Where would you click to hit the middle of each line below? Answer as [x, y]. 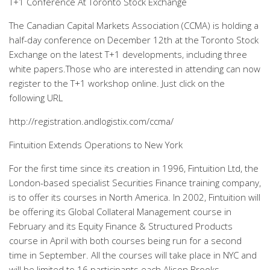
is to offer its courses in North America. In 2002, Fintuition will [135, 197]
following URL [36, 98]
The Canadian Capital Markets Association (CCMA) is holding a [134, 25]
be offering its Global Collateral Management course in [120, 212]
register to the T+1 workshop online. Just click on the [117, 83]
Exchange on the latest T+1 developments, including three [128, 54]
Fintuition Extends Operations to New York [96, 145]
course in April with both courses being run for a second [125, 240]
